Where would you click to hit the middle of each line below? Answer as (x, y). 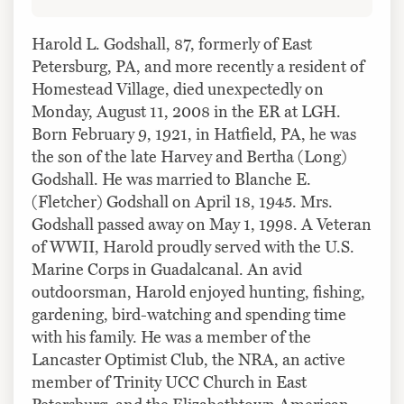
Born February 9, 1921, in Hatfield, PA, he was (194, 134)
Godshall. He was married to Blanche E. (171, 179)
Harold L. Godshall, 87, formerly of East (172, 44)
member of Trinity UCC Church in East (169, 382)
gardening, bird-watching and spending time (189, 314)
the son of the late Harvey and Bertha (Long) (189, 156)
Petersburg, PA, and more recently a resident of (198, 66)
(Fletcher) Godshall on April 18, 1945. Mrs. (182, 202)
